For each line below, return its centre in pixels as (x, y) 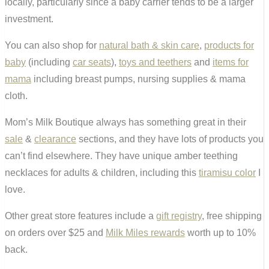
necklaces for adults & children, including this (102, 173)
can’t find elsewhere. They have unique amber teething (121, 156)
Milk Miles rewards (145, 233)
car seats (92, 62)
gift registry (179, 216)
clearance (55, 139)
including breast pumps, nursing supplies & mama (138, 79)
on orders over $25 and (55, 233)
